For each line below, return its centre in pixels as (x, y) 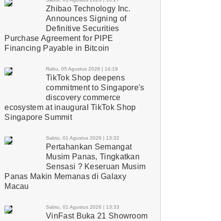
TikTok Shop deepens (85, 77)
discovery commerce (83, 97)
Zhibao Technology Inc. (88, 8)
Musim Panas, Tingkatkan (93, 156)
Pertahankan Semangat (89, 147)
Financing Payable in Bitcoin (57, 48)
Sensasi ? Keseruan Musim (96, 166)
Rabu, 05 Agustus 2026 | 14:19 (82, 69)
